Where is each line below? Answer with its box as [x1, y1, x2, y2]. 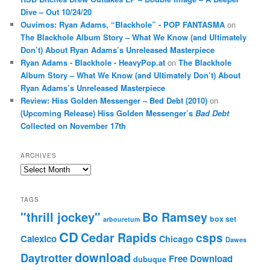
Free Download [169, 251, 233, 265]
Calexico [20, 231, 57, 245]
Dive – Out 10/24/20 [20, 5, 92, 17]
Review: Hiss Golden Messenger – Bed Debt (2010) [20, 94, 208, 106]
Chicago [159, 232, 194, 245]
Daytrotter [20, 249, 73, 266]
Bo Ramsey [142, 208, 208, 225]
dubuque [133, 253, 167, 265]
